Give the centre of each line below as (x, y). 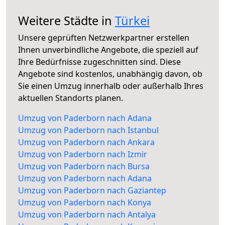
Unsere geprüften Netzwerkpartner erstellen (104, 38)
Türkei (132, 21)
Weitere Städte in (67, 21)
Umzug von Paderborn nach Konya (85, 203)
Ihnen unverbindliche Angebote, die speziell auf (108, 50)
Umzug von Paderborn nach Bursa (84, 166)
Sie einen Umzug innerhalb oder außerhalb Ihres (111, 86)
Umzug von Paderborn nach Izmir (83, 154)
